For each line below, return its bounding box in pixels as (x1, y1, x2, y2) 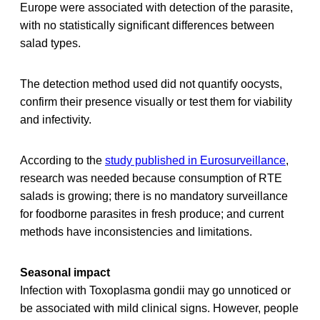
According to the (20, 154, 105, 166)
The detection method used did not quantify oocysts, (20, 77, 282, 90)
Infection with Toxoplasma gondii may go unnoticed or (20, 284, 291, 296)
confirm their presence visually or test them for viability (20, 95, 292, 108)
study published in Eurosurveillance (105, 154, 286, 166)
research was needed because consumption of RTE (20, 171, 282, 184)
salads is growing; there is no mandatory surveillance (20, 189, 288, 202)
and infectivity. (20, 113, 91, 126)
